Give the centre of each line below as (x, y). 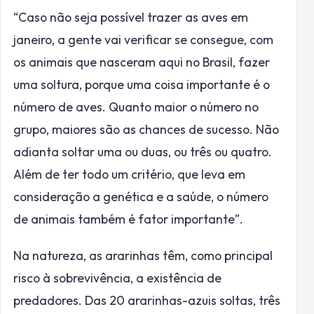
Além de (38, 175)
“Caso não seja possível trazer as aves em (131, 18)
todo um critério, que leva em (162, 175)
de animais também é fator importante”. (128, 219)
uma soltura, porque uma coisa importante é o (142, 85)
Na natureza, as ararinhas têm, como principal (143, 256)
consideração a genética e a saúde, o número (141, 197)
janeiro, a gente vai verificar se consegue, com (143, 40)
